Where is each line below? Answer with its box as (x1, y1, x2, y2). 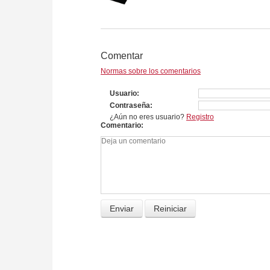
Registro (186, 113, 214, 122)
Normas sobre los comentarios (101, 67, 201, 76)
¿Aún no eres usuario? (110, 113, 186, 122)
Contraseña (110, 101, 150, 110)
